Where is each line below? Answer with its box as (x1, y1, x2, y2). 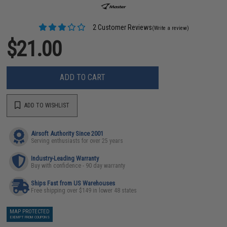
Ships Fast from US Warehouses (31, 179, 116, 187)
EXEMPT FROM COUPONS (10, 214, 50, 219)
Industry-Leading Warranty (31, 154, 99, 162)
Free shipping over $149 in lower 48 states (31, 186, 137, 194)
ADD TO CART (60, 72, 106, 82)
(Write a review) (152, 24, 189, 31)
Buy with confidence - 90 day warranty (31, 162, 126, 169)
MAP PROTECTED (10, 208, 50, 215)
